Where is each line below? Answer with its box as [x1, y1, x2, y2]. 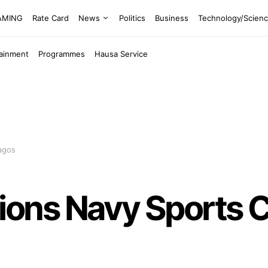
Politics [119, 13, 146, 23]
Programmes [38, 48, 86, 59]
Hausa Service [95, 48, 148, 59]
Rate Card [32, 13, 69, 23]
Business [155, 13, 189, 23]
